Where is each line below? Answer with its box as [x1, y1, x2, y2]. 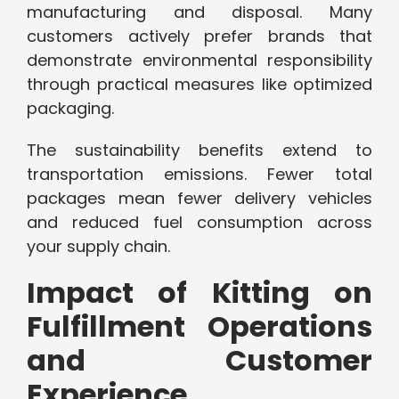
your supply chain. [27, 235, 170, 258]
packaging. [27, 97, 114, 120]
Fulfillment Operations [27, 306, 372, 347]
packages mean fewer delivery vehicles [27, 187, 372, 210]
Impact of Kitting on [27, 273, 372, 313]
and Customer [27, 340, 372, 381]
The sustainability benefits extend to [27, 139, 372, 162]
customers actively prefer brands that [27, 25, 372, 48]
